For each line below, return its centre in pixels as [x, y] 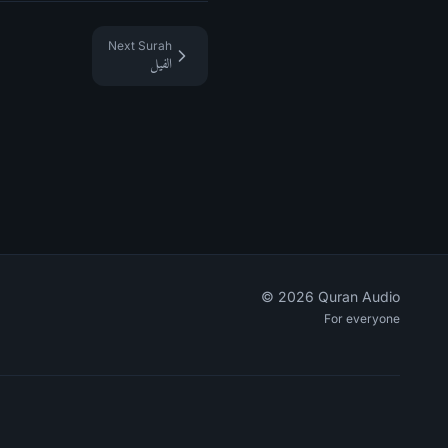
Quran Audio [356, 296]
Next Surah [140, 45]
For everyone [361, 318]
